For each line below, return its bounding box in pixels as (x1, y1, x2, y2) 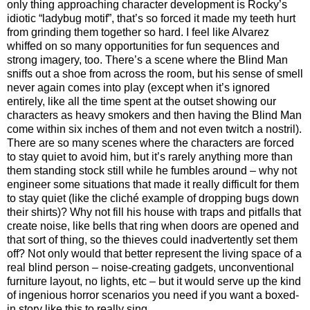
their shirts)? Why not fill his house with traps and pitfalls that (7, 206, 301, 219)
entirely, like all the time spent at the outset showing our (7, 95, 276, 108)
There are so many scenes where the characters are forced (7, 137, 294, 149)
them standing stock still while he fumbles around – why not (7, 165, 297, 177)
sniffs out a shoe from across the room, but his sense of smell (7, 68, 303, 80)
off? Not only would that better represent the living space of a (7, 248, 302, 260)
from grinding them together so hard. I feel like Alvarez (7, 26, 269, 39)
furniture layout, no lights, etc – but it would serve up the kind (7, 275, 301, 288)
